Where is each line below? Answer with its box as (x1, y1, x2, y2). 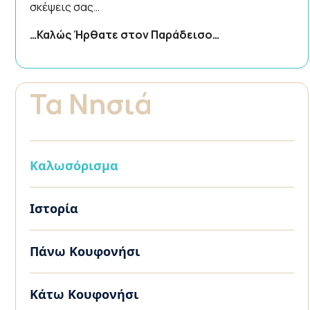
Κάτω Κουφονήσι (30, 286, 138, 303)
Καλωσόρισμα (30, 157, 118, 174)
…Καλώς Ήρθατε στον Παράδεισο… (30, 27, 219, 43)
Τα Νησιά (30, 84, 152, 123)
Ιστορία (30, 200, 78, 217)
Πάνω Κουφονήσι (30, 243, 140, 260)
